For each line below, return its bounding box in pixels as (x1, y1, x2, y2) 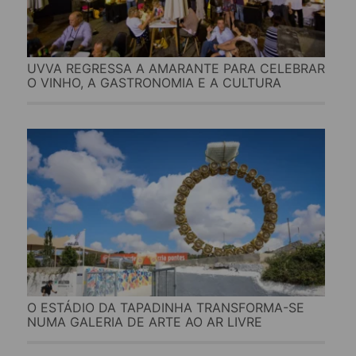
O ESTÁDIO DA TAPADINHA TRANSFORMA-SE (26, 299, 304, 315)
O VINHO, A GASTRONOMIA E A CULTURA (26, 75, 281, 91)
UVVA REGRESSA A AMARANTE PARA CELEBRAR (26, 60, 325, 77)
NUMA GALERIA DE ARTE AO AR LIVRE (26, 313, 262, 330)
